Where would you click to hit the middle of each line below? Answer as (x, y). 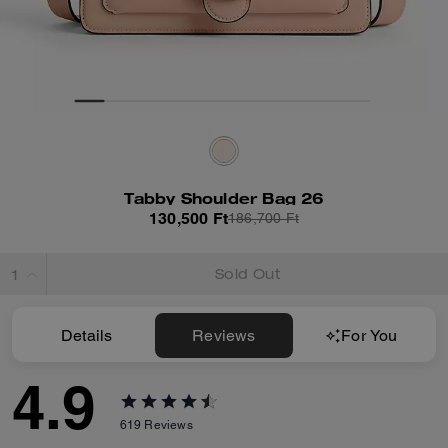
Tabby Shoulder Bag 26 (224, 197)
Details (86, 335)
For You (369, 335)
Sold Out (247, 276)
